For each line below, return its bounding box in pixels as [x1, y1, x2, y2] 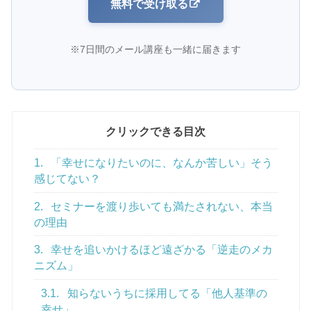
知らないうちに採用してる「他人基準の [65, 287, 268, 299]
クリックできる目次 [106, 126, 205, 138]
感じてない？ [33, 173, 101, 185]
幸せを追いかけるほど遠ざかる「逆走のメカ [48, 244, 274, 256]
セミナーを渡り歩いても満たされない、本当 [48, 200, 274, 212]
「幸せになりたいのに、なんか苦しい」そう [48, 157, 274, 169]
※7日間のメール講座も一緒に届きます [70, 43, 241, 55]
